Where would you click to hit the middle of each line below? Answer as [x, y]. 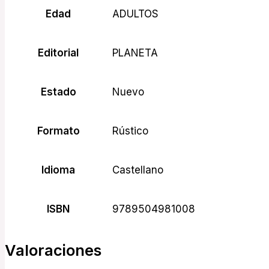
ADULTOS [135, 14]
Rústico [130, 131]
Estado [58, 92]
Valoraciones [53, 250]
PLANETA [135, 53]
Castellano [138, 170]
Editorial [58, 53]
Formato [58, 131]
